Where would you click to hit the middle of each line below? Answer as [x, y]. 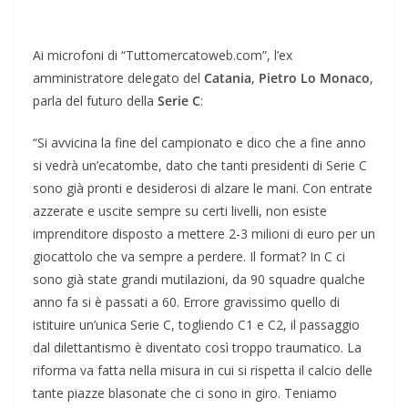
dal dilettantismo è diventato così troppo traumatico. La [197, 348]
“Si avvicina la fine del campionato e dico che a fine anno [199, 143]
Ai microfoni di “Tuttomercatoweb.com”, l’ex [163, 56]
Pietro [278, 78]
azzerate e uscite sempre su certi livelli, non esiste [180, 211]
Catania [228, 78]
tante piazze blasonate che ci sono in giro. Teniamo [185, 393]
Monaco [345, 78]
